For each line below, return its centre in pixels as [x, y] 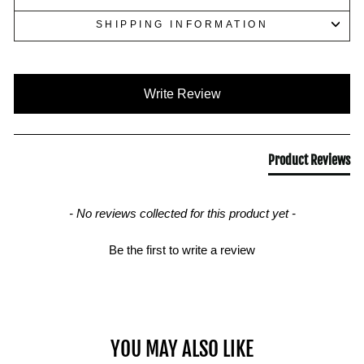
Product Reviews [309, 160]
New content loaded [71, 82]
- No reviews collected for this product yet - [182, 213]
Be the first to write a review [182, 250]
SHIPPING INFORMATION [182, 24]
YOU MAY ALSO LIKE [182, 349]
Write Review [182, 94]
